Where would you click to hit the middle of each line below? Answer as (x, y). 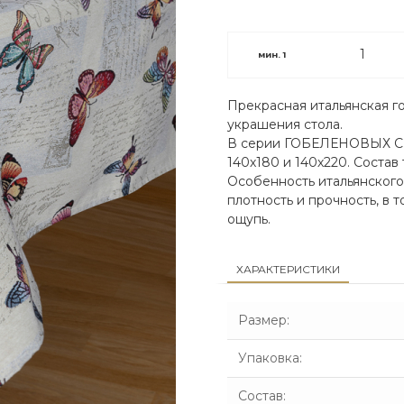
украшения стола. (285, 124)
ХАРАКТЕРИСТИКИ (288, 269)
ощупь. (248, 219)
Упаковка (268, 358)
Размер (262, 320)
